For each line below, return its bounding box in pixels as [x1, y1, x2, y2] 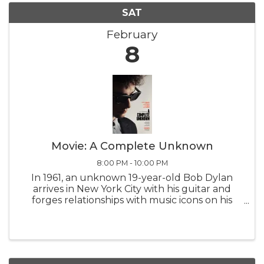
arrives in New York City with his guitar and [33, 183, 231, 195]
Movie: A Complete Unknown [51, 140, 213, 153]
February [107, 27, 157, 42]
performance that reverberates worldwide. [31, 217, 233, 229]
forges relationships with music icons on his [32, 194, 232, 206]
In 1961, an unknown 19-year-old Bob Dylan [31, 172, 233, 184]
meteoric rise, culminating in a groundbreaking [21, 206, 243, 217]
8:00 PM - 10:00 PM [96, 159, 168, 168]
